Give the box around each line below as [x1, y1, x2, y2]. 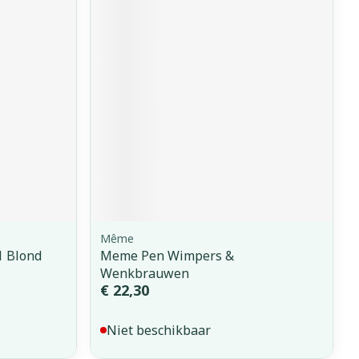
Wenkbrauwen [100, 264, 190, 282]
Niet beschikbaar [107, 321, 212, 339]
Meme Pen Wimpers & [100, 246, 235, 264]
